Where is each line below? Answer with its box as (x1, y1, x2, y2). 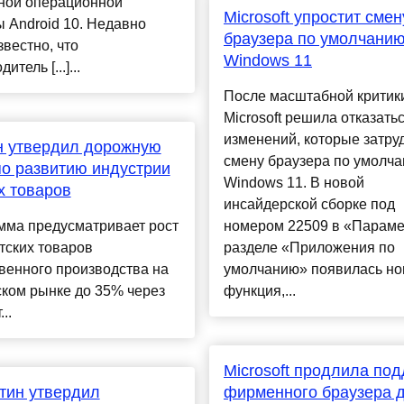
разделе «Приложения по (223, 240, 395, 256)
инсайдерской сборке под (223, 197, 395, 213)
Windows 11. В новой (223, 175, 364, 191)
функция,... (223, 283, 296, 299)
